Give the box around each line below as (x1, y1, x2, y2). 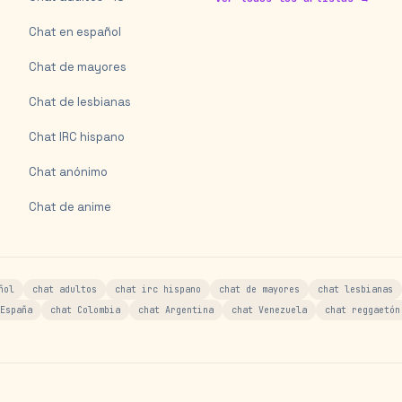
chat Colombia (50, 304, 120, 316)
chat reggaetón (325, 304, 400, 316)
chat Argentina (138, 304, 214, 316)
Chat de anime (29, 199, 111, 214)
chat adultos (32, 284, 97, 295)
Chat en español (29, 24, 121, 39)
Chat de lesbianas (29, 94, 131, 109)
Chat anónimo (29, 164, 108, 179)
